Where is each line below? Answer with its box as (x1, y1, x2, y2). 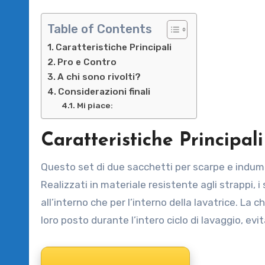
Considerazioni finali (58, 86, 151, 97)
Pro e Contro (57, 56, 117, 67)
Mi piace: (76, 100, 113, 110)
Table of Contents (47, 21, 152, 36)
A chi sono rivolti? (57, 71, 141, 82)
